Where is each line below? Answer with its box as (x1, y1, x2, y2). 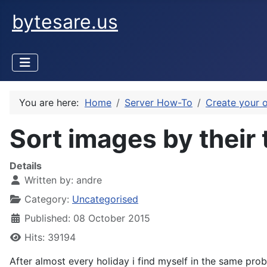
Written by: (21, 174, 76, 186)
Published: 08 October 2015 (24, 212, 150, 224)
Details (10, 160, 42, 172)
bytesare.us (12, 10, 118, 33)
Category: (21, 193, 72, 205)
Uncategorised (72, 193, 138, 205)
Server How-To (125, 97, 193, 108)
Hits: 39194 (24, 231, 76, 243)
